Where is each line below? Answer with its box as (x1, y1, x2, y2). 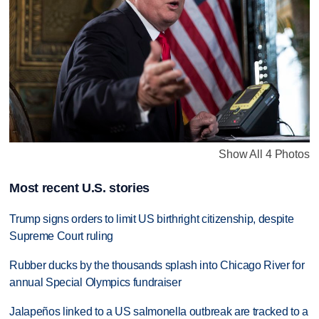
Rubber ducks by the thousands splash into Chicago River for (9, 259, 305, 272)
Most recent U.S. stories (9, 181, 150, 196)
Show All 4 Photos (219, 147, 310, 160)
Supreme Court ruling (9, 230, 113, 243)
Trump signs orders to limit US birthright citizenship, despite (9, 213, 294, 226)
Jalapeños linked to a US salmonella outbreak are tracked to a (9, 305, 308, 318)
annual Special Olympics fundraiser (9, 276, 182, 289)
